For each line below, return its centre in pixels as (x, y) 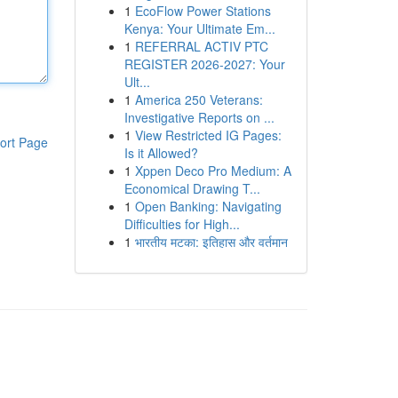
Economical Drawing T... (192, 188)
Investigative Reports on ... (199, 117)
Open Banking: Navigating (208, 206)
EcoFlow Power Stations (203, 11)
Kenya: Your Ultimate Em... (199, 28)
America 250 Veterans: (199, 99)
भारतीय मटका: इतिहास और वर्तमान (211, 242)
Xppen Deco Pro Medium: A (213, 171)
